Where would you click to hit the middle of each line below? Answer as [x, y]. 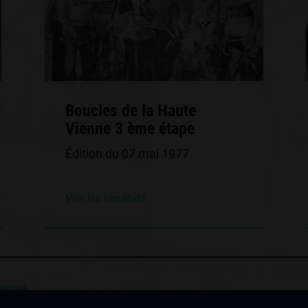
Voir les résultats [105, 198]
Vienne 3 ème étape [130, 129]
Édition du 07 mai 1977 [127, 154]
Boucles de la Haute [130, 111]
